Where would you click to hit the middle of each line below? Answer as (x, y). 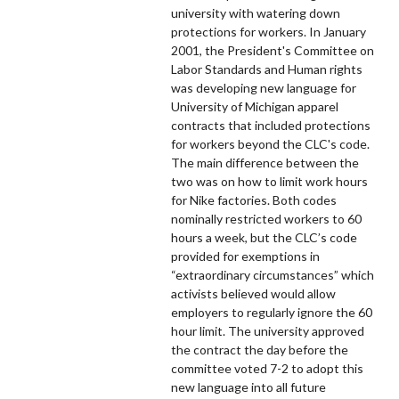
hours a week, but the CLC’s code (264, 237)
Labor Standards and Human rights (266, 69)
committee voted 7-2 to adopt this (267, 368)
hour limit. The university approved (267, 330)
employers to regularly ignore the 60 (271, 312)
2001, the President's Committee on (272, 50)
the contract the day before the (259, 349)
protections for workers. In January (268, 31)
